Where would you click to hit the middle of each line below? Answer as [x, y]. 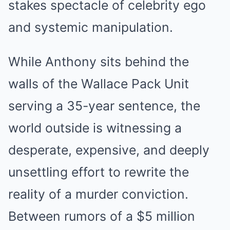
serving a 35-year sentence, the [104, 106]
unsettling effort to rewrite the [99, 172]
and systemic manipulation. [91, 27]
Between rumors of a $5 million [102, 216]
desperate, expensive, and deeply [109, 150]
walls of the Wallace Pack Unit [99, 84]
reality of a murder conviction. [98, 194]
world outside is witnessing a [95, 128]
